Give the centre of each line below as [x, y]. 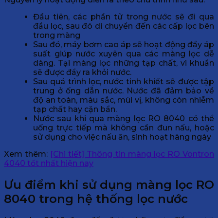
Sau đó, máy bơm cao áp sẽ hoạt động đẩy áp [124, 45]
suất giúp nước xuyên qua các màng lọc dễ [124, 54]
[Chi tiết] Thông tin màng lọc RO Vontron [132, 154]
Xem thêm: [27, 154]
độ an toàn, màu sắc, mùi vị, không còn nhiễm [124, 100]
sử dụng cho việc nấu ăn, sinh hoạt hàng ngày [122, 137]
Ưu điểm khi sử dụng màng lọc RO [109, 185]
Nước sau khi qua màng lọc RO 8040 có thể [124, 119]
